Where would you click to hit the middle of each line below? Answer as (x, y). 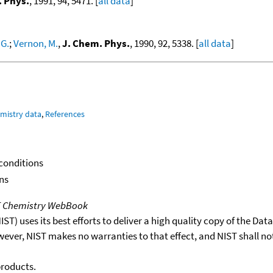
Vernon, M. (36, 43)
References (65, 114)
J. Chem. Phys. (96, 43)
